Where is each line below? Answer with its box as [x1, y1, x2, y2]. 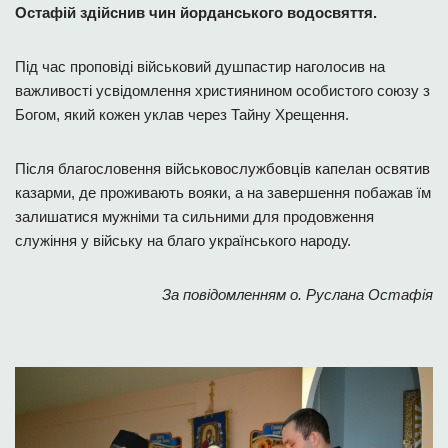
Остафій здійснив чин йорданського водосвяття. [15, 4, 377, 21]
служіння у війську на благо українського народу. [15, 232, 351, 249]
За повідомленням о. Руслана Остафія [162, 286, 433, 303]
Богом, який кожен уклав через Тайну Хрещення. [15, 106, 349, 123]
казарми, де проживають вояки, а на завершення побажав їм [15, 184, 431, 201]
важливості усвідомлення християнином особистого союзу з [15, 82, 430, 99]
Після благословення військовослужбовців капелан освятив [15, 160, 430, 177]
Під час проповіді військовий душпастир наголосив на [15, 58, 385, 75]
